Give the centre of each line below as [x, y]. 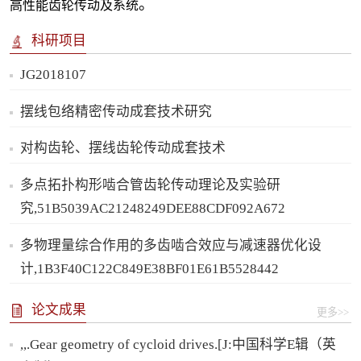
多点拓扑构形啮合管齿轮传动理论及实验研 [151, 185]
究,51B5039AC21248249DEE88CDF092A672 [153, 208]
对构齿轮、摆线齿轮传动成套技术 [123, 148]
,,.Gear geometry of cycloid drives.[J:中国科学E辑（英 [178, 344]
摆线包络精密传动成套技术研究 [116, 111]
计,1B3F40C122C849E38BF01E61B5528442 [150, 268]
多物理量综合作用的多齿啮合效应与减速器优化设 [171, 245]
